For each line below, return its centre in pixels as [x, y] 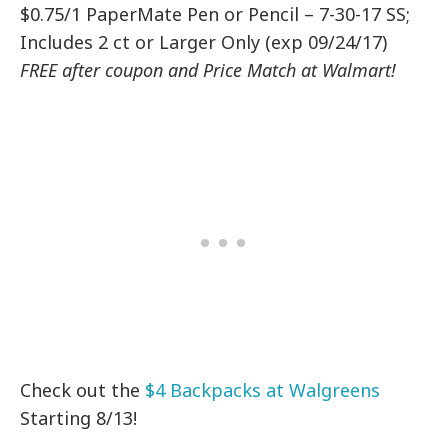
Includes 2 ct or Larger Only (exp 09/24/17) [204, 41]
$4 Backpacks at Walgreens [263, 389]
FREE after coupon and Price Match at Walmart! [208, 69]
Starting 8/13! [79, 417]
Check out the [83, 389]
